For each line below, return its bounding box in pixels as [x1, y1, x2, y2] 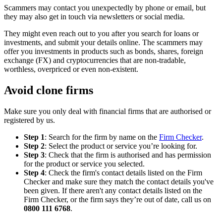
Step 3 [24, 150, 45, 159]
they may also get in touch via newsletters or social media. [4, 12, 185, 21]
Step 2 [24, 141, 45, 150]
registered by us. [4, 115, 55, 124]
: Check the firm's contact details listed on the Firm [45, 168, 202, 177]
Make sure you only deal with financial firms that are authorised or [4, 107, 211, 115]
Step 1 [24, 132, 45, 141]
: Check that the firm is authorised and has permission [45, 150, 211, 159]
